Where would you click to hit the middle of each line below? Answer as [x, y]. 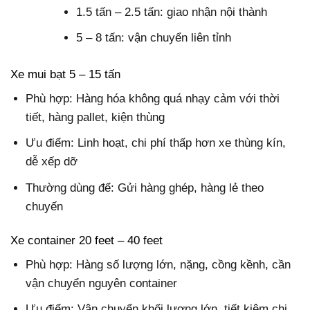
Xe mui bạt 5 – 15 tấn [65, 74]
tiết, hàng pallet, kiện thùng [95, 118]
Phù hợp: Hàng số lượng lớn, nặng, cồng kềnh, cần [158, 265]
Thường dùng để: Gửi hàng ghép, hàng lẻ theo [145, 188]
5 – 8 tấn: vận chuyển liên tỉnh [154, 38]
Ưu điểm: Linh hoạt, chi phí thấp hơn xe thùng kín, [156, 143]
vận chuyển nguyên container [102, 284]
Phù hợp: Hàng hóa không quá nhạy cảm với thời [153, 99]
